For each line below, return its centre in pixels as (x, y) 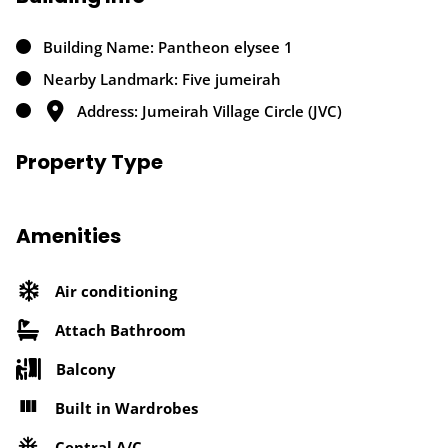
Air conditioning (116, 290)
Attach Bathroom (120, 329)
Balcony (86, 368)
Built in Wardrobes (126, 407)
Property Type (89, 162)
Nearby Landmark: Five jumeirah (162, 79)
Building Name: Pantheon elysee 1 (168, 47)
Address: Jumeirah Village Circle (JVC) (209, 111)
